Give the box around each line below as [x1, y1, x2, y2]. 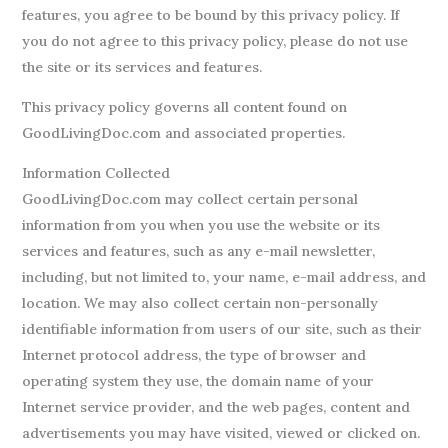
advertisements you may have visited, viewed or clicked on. [21, 424, 420, 442]
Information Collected [21, 164, 170, 182]
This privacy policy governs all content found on [21, 98, 347, 116]
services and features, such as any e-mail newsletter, [21, 242, 375, 260]
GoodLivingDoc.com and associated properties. [21, 124, 345, 142]
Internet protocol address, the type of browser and [21, 346, 366, 364]
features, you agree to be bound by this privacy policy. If [21, 6, 399, 24]
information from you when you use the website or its [21, 216, 380, 234]
